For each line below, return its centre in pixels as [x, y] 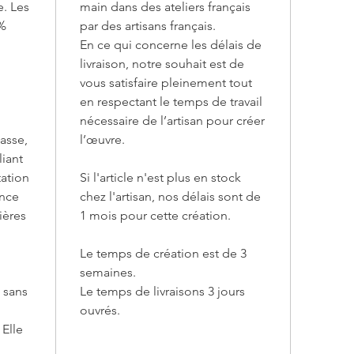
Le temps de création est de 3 [163, 253]
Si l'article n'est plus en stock [160, 177]
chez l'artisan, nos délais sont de [170, 196]
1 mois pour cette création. [157, 215]
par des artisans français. [148, 25]
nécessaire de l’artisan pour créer [172, 120]
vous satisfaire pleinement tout [166, 82]
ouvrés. [102, 310]
